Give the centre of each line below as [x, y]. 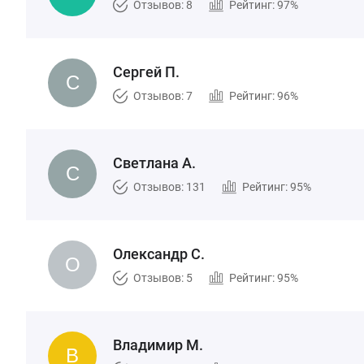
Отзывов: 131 [169, 187]
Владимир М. [158, 345]
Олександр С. [159, 254]
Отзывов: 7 [163, 96]
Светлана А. [154, 163]
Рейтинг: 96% [264, 96]
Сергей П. [146, 72]
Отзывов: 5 [163, 278]
